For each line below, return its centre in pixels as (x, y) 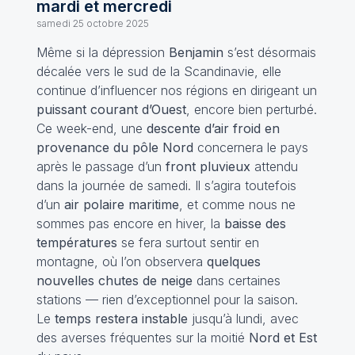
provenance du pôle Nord (115, 147)
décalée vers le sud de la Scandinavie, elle (158, 71)
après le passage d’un (101, 166)
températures (76, 242)
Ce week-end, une (91, 128)
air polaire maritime (121, 204)
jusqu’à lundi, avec (243, 319)
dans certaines (236, 281)
